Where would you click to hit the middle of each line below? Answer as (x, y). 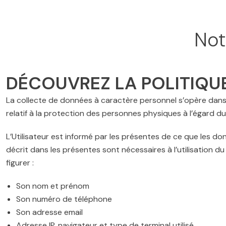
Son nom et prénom (53, 186)
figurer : (20, 163)
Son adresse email (49, 212)
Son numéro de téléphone (64, 199)
